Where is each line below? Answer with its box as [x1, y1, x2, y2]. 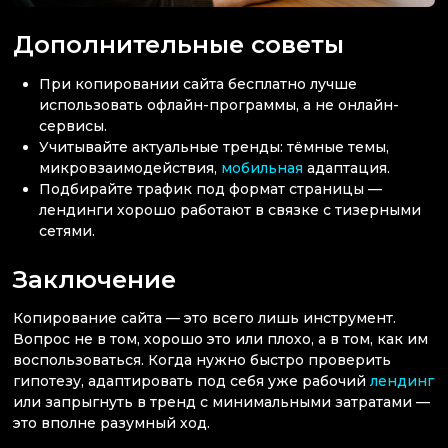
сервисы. [39, 116, 108, 135]
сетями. [39, 221, 96, 240]
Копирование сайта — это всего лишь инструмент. [13, 309, 396, 328]
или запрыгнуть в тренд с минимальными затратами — [13, 393, 430, 412]
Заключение [13, 264, 176, 295]
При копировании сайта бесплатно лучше [39, 74, 358, 93]
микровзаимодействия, [39, 158, 222, 177]
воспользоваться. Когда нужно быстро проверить [13, 351, 391, 370]
